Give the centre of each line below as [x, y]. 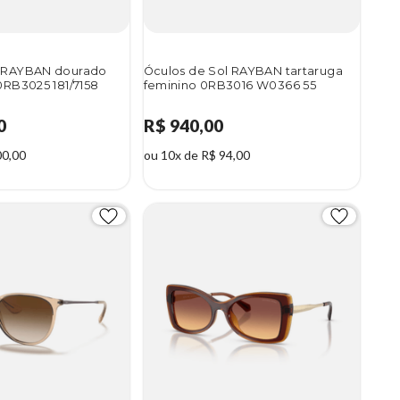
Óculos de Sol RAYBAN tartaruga [243, 71]
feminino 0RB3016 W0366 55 [230, 86]
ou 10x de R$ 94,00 [196, 155]
